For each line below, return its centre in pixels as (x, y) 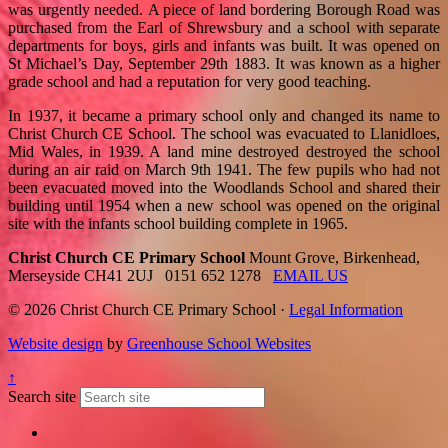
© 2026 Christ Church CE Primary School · (148, 309)
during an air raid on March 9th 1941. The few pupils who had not (224, 169)
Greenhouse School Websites (219, 343)
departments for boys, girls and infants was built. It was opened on (224, 45)
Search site (42, 396)
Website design (55, 343)
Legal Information (346, 309)
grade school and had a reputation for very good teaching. (189, 81)
